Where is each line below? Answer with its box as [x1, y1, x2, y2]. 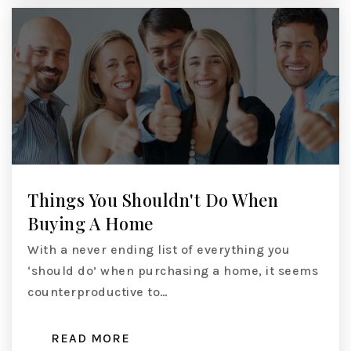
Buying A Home [27, 212, 154, 236]
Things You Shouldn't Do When [27, 188, 278, 212]
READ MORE [51, 331, 130, 346]
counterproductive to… [27, 284, 168, 300]
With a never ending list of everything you [27, 242, 290, 258]
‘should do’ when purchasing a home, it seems [27, 263, 318, 279]
